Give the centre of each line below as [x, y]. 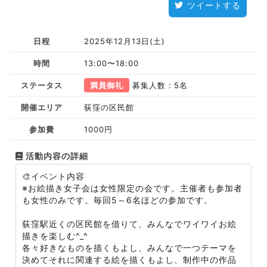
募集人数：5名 [158, 85]
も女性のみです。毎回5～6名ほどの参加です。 [117, 200]
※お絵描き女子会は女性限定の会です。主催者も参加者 [132, 188]
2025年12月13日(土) [124, 41]
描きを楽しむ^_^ [55, 236]
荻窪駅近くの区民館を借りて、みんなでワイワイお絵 [129, 224]
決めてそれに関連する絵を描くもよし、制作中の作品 [129, 260]
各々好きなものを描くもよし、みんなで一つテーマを [129, 248]
